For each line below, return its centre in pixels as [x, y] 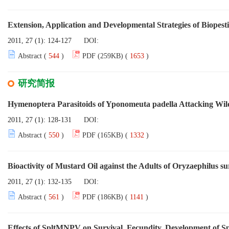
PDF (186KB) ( [105, 197]
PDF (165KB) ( [105, 135]
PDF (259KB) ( [105, 56]
